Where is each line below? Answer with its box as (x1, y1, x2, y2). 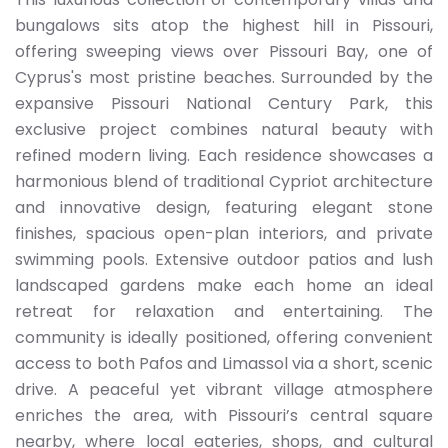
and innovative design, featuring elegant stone (15, 196, 433, 219)
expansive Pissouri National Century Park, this (15, 92, 433, 115)
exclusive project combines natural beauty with (15, 118, 433, 141)
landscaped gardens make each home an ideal (15, 274, 433, 297)
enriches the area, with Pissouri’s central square (15, 404, 433, 427)
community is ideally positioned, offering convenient (15, 326, 433, 349)
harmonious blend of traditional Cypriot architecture (15, 170, 433, 193)
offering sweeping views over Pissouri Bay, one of (15, 40, 433, 63)
